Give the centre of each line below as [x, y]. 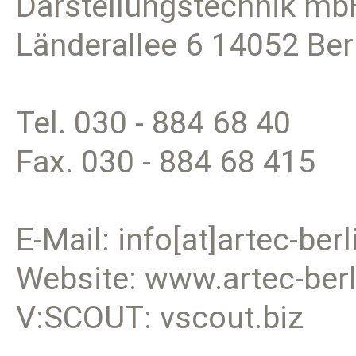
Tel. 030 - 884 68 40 [153, 122]
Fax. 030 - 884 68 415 [166, 161]
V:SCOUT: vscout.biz [160, 316]
